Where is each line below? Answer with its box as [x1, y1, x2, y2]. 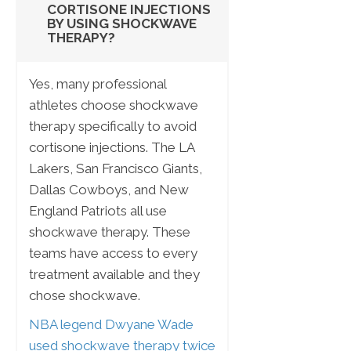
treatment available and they [29, 266, 200, 283]
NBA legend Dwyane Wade [29, 317, 194, 333]
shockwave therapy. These [29, 224, 190, 241]
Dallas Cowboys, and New [29, 182, 189, 198]
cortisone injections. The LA [29, 139, 194, 156]
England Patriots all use [29, 203, 167, 219]
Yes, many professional [29, 76, 166, 92]
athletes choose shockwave [29, 97, 198, 114]
